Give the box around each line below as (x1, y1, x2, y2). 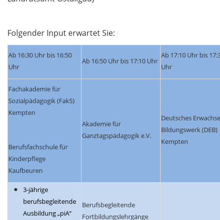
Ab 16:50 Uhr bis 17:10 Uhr (82, 56, 158, 66)
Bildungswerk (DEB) (161, 125, 218, 135)
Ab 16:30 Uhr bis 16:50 (8, 51, 72, 60)
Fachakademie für (8, 84, 60, 94)
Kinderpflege (8, 154, 46, 164)
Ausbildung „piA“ (23, 208, 72, 218)
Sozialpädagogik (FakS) (8, 96, 75, 106)
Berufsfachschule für (8, 142, 68, 152)
